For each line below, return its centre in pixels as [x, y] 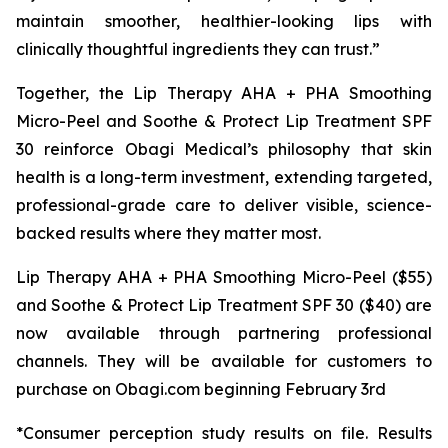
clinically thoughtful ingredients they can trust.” [198, 49]
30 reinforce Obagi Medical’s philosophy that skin [224, 149]
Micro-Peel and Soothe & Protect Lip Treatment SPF [224, 121]
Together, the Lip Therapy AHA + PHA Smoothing [224, 93]
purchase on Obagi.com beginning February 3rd [201, 389]
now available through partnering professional [224, 333]
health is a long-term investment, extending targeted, [224, 177]
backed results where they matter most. [168, 233]
